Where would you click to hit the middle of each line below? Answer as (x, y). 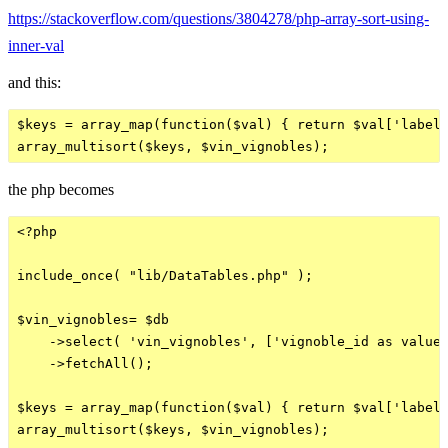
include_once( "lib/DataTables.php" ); (165, 275)
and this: (34, 82)
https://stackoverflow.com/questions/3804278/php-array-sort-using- (218, 18)
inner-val (36, 45)
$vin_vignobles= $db (93, 319)
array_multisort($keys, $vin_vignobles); (173, 429)
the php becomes (61, 189)
